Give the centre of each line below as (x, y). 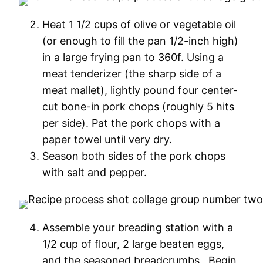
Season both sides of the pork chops (134, 156)
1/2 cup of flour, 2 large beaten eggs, (133, 244)
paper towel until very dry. (107, 139)
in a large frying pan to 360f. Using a (133, 57)
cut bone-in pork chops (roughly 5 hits (138, 107)
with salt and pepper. (95, 172)
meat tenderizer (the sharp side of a (132, 74)
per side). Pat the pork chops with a (131, 123)
